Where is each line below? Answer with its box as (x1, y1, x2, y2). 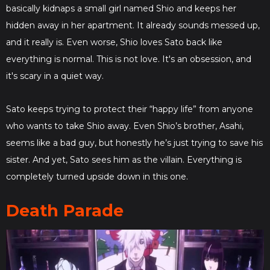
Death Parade (6, 201, 128, 221)
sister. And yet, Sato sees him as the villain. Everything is (6, 154, 242, 166)
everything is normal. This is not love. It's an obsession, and (6, 54, 251, 65)
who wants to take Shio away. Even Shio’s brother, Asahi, (6, 121, 243, 132)
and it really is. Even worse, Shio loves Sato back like (6, 37, 222, 48)
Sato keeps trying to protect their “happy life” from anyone (6, 104, 253, 115)
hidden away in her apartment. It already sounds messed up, (6, 20, 260, 31)
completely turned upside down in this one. (6, 171, 188, 183)
